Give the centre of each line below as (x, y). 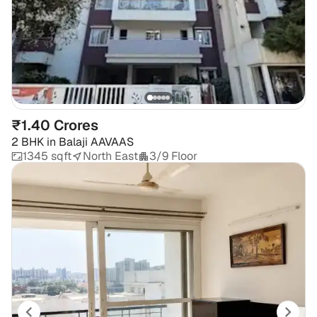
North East (110, 156)
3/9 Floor (173, 156)
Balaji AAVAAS (96, 142)
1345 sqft (47, 156)
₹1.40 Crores (55, 126)
